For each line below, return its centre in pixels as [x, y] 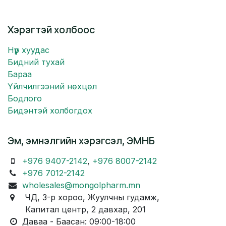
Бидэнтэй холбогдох [50, 111]
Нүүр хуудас [29, 50]
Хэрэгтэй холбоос [51, 30]
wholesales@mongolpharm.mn [81, 185]
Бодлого [25, 99]
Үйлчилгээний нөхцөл [52, 87]
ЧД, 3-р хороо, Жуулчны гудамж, [88, 197]
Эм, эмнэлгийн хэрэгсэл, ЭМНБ [81, 141]
